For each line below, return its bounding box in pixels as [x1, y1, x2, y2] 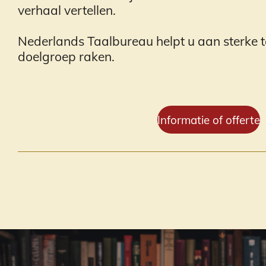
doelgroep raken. [18, 49, 115, 65]
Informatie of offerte [157, 112, 260, 127]
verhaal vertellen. [18, 2, 116, 18]
